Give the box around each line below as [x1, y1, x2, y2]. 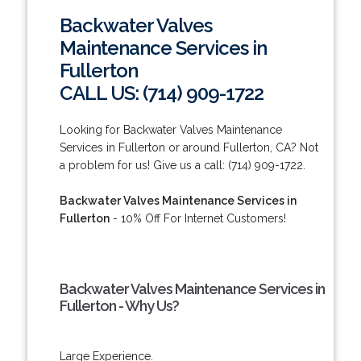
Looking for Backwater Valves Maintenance [59, 122, 282, 136]
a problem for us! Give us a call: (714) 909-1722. [59, 158, 305, 172]
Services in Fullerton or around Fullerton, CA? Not [59, 140, 318, 154]
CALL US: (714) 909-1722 [59, 81, 263, 105]
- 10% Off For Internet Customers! [109, 211, 286, 225]
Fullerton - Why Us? [59, 297, 179, 314]
